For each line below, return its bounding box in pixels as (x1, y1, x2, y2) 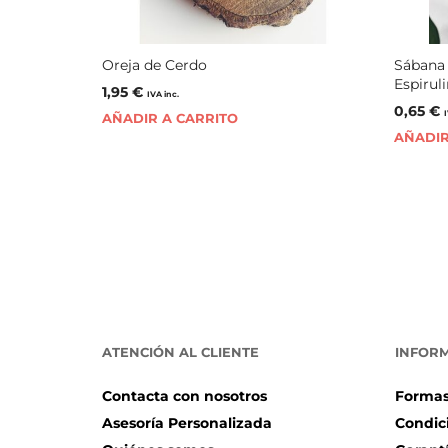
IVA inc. (147, 89, 179, 100)
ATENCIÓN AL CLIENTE (102, 344, 259, 361)
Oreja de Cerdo (102, 56, 207, 75)
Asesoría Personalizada (102, 414, 272, 433)
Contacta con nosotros (102, 387, 267, 406)
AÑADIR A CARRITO (102, 110, 238, 127)
